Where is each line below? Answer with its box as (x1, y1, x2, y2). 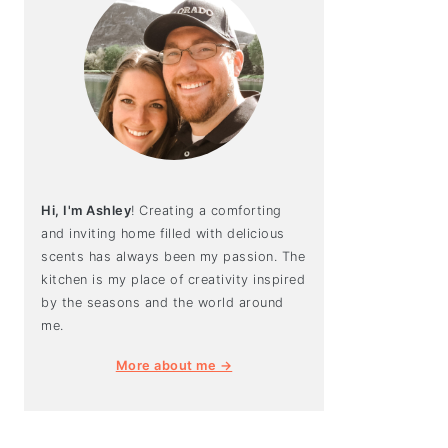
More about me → (115, 358, 233, 373)
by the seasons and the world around (41, 295, 284, 310)
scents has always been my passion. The (41, 249, 305, 264)
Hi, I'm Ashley (41, 203, 131, 218)
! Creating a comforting (131, 203, 282, 218)
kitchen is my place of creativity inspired (41, 272, 305, 287)
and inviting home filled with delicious (41, 226, 285, 241)
